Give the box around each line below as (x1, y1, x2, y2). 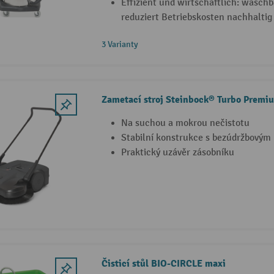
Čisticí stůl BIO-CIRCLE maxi (101, 257, 226, 270)
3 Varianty (101, 39, 138, 50)
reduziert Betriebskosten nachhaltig (120, 12, 272, 24)
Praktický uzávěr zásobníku (120, 147, 234, 159)
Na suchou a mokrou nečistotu (120, 117, 250, 130)
